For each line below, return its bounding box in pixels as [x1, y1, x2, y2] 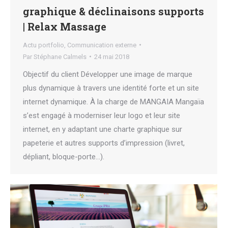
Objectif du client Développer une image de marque [23, 69, 192, 79]
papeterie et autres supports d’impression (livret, [23, 138, 185, 148]
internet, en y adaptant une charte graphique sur [23, 124, 182, 134]
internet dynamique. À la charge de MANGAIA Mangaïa [23, 97, 204, 106]
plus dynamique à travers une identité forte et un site [23, 83, 199, 93]
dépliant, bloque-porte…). [23, 152, 104, 161]
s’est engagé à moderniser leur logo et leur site [23, 110, 180, 120]
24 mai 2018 [94, 52, 129, 61]
